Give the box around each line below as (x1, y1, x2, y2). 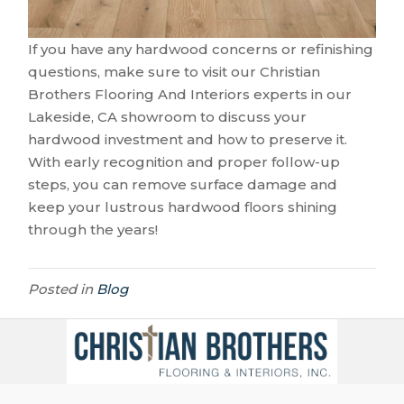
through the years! (28, 221, 159, 239)
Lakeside (28, 108, 92, 126)
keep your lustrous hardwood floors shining (28, 198, 338, 216)
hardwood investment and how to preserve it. (28, 131, 348, 149)
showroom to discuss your (117, 108, 308, 126)
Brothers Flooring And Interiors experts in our (28, 86, 353, 104)
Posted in (28, 280, 97, 298)
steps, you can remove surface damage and (28, 176, 338, 194)
